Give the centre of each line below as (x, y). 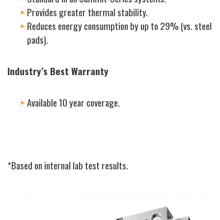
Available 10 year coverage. (73, 103)
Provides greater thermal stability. (87, 12)
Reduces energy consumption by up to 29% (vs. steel (119, 26)
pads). (38, 40)
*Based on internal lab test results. (68, 165)
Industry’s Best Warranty (58, 71)
